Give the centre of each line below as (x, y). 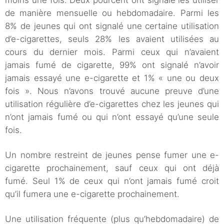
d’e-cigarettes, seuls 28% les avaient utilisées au (112, 39)
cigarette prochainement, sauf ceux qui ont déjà (112, 168)
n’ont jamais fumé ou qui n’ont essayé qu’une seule (112, 117)
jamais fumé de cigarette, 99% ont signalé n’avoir (112, 65)
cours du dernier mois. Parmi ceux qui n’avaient (112, 52)
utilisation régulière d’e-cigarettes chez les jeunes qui (112, 104)
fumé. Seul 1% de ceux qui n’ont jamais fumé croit (112, 181)
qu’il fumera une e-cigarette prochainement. (92, 194)
